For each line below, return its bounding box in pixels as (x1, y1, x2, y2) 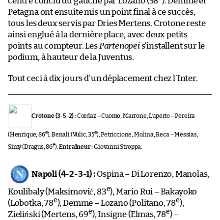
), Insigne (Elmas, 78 (92, 210, 166, 219)
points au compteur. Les (8, 41, 99, 50)
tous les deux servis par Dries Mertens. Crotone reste (8, 19, 206, 27)
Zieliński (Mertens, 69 (8, 210, 89, 219)
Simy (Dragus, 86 (8, 143, 53, 150)
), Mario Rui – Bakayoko (110, 187, 197, 196)
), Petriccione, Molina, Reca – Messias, (96, 131, 198, 137)
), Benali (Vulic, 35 (47, 131, 94, 137)
